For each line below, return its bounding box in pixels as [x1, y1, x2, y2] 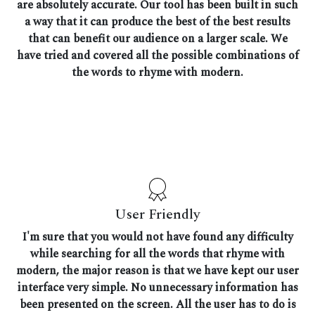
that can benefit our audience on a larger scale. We [27, 30, 288, 47]
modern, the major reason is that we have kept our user [16, 262, 299, 279]
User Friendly [115, 203, 200, 225]
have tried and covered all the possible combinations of [16, 46, 299, 64]
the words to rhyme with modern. [72, 63, 243, 81]
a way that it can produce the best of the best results [25, 13, 290, 30]
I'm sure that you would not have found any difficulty [22, 228, 293, 245]
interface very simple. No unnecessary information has [17, 278, 298, 296]
